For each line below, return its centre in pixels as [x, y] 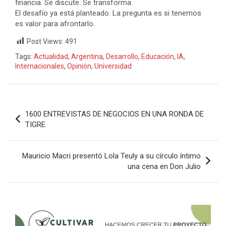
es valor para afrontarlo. [55, 23]
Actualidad [51, 56]
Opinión [79, 66]
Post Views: [45, 41]
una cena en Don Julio [164, 166]
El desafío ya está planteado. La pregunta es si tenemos [108, 13]
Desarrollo [122, 56]
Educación [158, 56]
